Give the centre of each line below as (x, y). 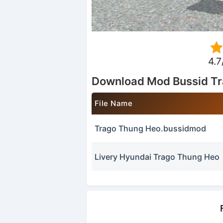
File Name (113, 104)
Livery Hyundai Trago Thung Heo (157, 157)
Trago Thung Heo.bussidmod (151, 129)
